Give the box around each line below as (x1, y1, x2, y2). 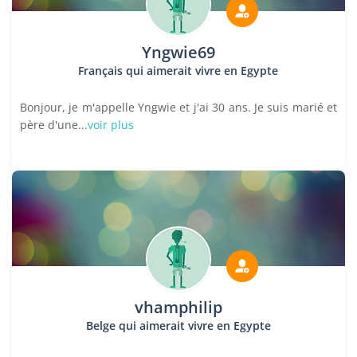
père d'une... (20, 117, 88, 132)
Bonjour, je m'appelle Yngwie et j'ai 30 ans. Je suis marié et (20, 100, 337, 115)
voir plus (88, 117, 134, 132)
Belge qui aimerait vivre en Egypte (85, 318, 271, 333)
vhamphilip (134, 296, 222, 318)
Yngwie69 (141, 41, 215, 63)
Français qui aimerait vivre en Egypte (78, 63, 279, 78)
